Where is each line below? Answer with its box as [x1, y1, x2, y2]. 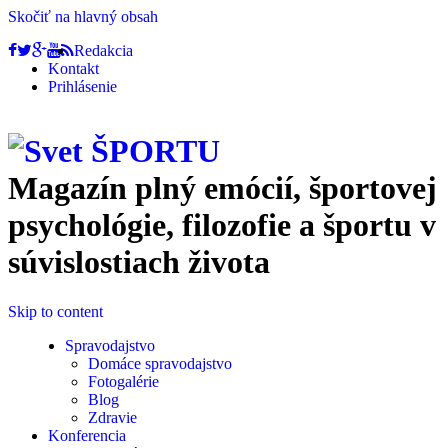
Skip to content [8, 302, 103, 320]
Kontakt [48, 60, 99, 77]
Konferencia [48, 426, 126, 444]
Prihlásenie [48, 78, 117, 95]
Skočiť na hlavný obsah [8, 8, 158, 25]
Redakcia [74, 42, 133, 59]
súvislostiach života [8, 244, 270, 281]
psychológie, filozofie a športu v [8, 207, 436, 244]
